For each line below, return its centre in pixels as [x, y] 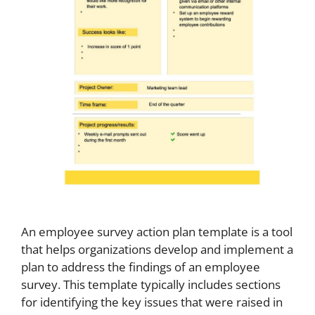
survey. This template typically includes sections [151, 285]
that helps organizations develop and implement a [157, 250]
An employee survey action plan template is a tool [157, 232]
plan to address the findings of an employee [141, 267]
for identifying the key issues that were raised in [152, 302]
